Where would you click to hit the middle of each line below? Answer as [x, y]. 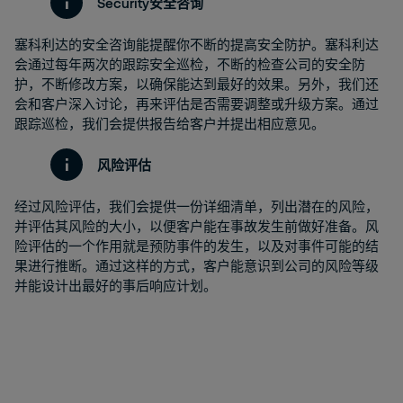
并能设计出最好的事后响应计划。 [116, 285]
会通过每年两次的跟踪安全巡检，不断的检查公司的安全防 [190, 64]
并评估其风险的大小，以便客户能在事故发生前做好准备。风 [197, 226]
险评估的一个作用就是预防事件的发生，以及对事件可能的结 [197, 246]
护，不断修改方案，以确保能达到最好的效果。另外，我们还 [197, 84]
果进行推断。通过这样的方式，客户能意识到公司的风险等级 [197, 265]
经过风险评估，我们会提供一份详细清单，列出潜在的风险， [197, 206]
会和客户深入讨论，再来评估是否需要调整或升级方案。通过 [197, 103]
